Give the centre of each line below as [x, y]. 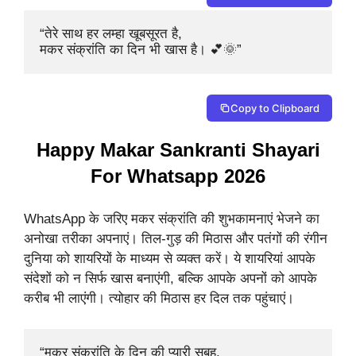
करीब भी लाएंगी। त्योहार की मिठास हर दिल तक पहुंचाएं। [159, 299]
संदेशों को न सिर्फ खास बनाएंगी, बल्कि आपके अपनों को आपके [170, 279]
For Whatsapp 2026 [178, 176]
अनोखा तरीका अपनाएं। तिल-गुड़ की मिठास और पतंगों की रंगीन [176, 239]
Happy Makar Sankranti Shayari [178, 149]
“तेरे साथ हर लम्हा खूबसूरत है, [113, 34]
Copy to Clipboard [275, 108]
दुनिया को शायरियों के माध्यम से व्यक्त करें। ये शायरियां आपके [170, 259]
